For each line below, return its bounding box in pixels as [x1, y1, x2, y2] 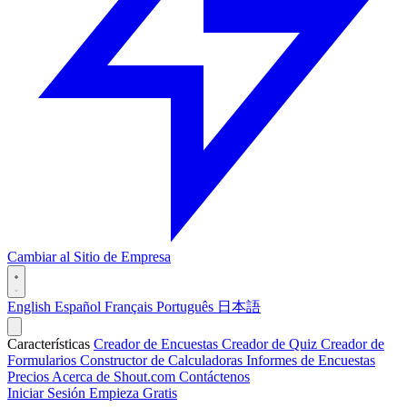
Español [55, 298, 104, 314]
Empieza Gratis [89, 384, 177, 401]
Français [104, 298, 156, 314]
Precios [7, 368, 52, 384]
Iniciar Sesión [7, 384, 89, 401]
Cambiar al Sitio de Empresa [7, 248, 171, 264]
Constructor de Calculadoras [80, 352, 246, 368]
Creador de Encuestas [94, 335, 222, 352]
